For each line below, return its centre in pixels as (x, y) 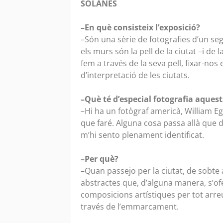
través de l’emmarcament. (131, 207)
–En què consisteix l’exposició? (140, 28)
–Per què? (100, 159)
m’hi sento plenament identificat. (143, 135)
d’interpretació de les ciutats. (136, 75)
